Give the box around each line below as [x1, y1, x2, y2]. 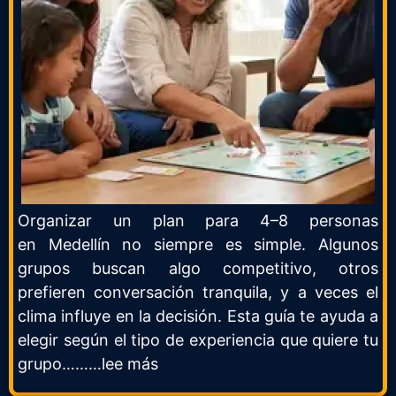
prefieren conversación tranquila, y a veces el [18, 283, 378, 301]
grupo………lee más [18, 354, 158, 373]
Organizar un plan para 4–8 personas [18, 211, 378, 230]
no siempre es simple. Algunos [110, 235, 379, 254]
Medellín [48, 235, 110, 254]
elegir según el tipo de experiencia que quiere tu [18, 331, 378, 349]
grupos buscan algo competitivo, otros [18, 259, 378, 278]
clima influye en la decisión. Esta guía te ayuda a [18, 307, 378, 325]
